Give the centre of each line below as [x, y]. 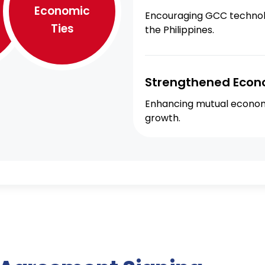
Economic [62, 11]
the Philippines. [180, 30]
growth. [163, 118]
